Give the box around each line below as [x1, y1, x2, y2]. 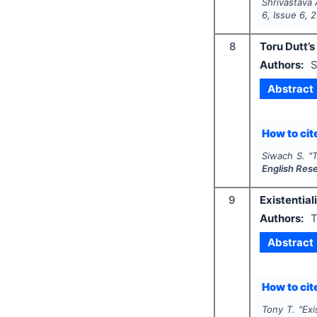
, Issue [267, 9, 300, 21]
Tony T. [262, 304, 296, 316]
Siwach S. [262, 150, 305, 162]
